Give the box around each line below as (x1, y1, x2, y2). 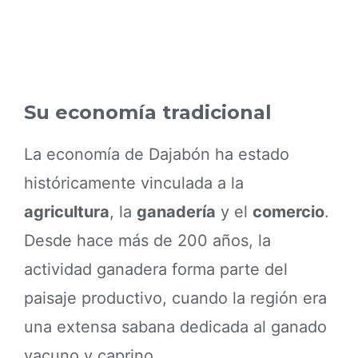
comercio (253, 201, 324, 221)
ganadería (137, 201, 216, 221)
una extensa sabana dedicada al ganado (24, 316, 327, 336)
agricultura (24, 201, 109, 221)
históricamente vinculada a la (24, 173, 244, 193)
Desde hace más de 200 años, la (24, 230, 271, 250)
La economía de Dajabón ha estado (24, 144, 289, 164)
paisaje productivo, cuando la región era (24, 288, 327, 308)
